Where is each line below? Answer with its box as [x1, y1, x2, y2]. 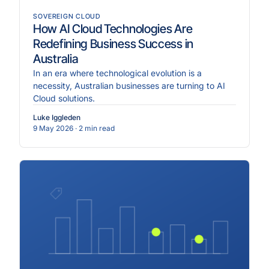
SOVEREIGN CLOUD [33, 12, 101, 21]
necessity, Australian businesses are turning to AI [33, 80, 225, 91]
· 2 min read [75, 124, 115, 133]
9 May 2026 [33, 124, 73, 133]
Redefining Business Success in [33, 37, 193, 52]
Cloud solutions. [33, 93, 95, 104]
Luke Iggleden [33, 113, 80, 122]
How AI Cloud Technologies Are [33, 22, 193, 37]
